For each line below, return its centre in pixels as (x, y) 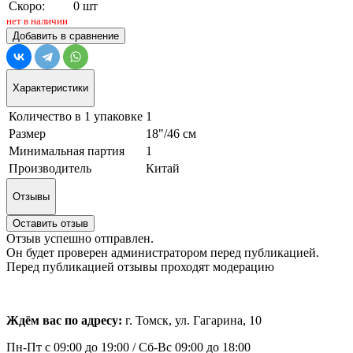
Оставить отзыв (50, 224)
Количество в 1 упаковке (76, 116)
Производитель (50, 168)
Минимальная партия (67, 150)
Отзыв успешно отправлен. (80, 239)
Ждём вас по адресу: (66, 321)
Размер (27, 133)
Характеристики (50, 88)
